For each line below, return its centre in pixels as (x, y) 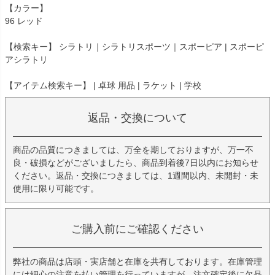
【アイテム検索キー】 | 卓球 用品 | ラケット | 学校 (103, 86)
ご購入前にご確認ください (137, 229)
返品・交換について (137, 118)
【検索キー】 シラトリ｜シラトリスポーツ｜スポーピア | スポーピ (134, 47)
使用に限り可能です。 (56, 189)
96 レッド (24, 21)
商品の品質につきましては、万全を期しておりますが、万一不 (133, 150)
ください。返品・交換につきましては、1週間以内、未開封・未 (136, 176)
